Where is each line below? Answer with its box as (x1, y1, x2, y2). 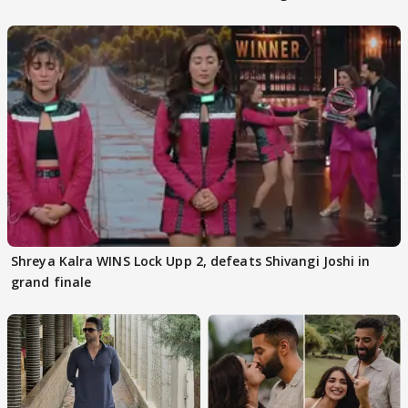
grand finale (11, 272, 92, 291)
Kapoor (211, 5, 259, 23)
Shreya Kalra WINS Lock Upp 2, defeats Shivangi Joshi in (11, 251, 371, 270)
